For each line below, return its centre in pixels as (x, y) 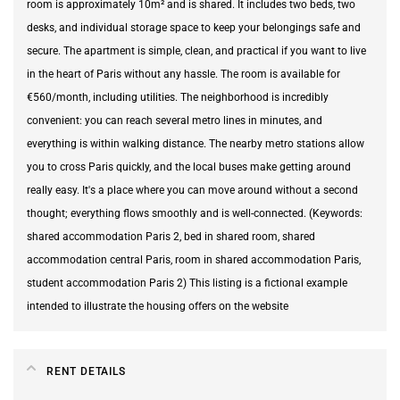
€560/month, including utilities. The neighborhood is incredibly (178, 97)
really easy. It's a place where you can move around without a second (192, 190)
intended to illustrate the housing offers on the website (158, 306)
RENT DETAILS (86, 371)
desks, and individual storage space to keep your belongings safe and (194, 27)
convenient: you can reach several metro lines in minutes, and (175, 120)
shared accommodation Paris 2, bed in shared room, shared (171, 236)
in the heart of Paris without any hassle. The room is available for (183, 74)
